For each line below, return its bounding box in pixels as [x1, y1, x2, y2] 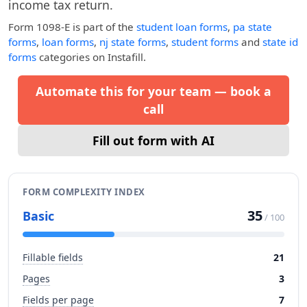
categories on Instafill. [36, 50, 146, 64]
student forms [171, 35, 238, 49]
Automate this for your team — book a [36, 83, 271, 99]
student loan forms [136, 20, 228, 34]
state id [262, 35, 298, 49]
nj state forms [99, 35, 166, 49]
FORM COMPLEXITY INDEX [23, 186, 145, 198]
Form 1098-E [8, 20, 70, 34]
